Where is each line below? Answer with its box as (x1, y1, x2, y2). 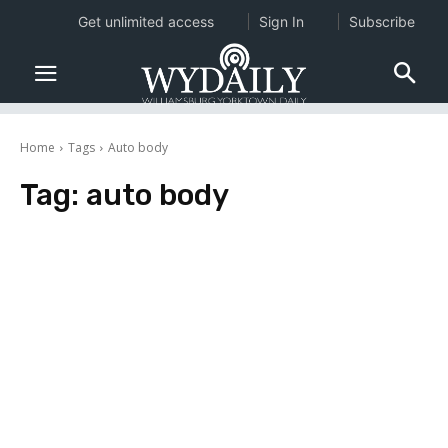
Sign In (258, 13, 304, 30)
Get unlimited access (77, 13, 214, 30)
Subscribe (348, 13, 415, 30)
